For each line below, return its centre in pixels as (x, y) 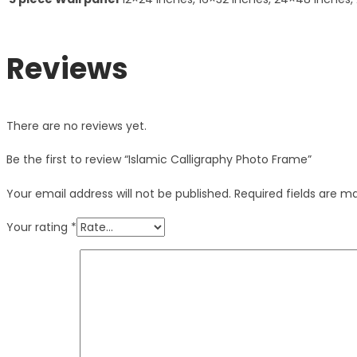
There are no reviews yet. (76, 126)
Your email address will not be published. (119, 193)
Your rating (39, 227)
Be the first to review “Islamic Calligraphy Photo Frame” (159, 159)
